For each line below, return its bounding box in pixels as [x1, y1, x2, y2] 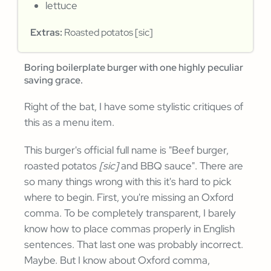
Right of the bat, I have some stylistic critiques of [24, 100, 243, 114]
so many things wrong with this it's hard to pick [24, 175, 231, 189]
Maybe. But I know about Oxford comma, [24, 253, 210, 267]
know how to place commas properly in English [24, 222, 235, 236]
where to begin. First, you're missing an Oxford [24, 191, 233, 204]
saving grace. [24, 74, 83, 87]
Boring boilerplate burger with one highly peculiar [24, 61, 243, 74]
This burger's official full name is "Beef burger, [24, 143, 229, 157]
